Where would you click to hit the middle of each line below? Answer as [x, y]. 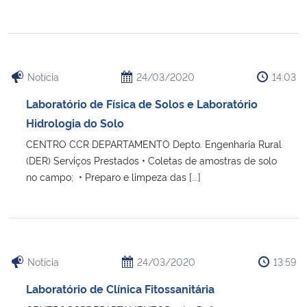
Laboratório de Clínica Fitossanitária [120, 288]
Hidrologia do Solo [75, 122]
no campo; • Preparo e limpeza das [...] [113, 176]
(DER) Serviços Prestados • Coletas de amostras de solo [151, 160]
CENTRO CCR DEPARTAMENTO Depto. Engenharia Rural [154, 143]
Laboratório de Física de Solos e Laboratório [142, 103]
